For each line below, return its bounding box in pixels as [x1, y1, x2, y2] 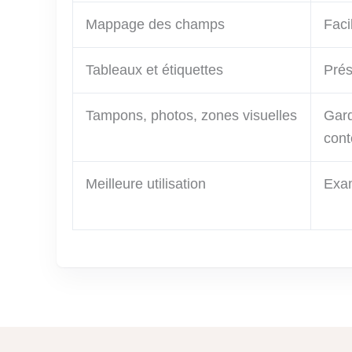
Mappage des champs [86, 16, 225, 33]
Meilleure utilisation [86, 176, 206, 192]
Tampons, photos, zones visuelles [86, 108, 297, 124]
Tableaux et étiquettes [86, 62, 223, 79]
